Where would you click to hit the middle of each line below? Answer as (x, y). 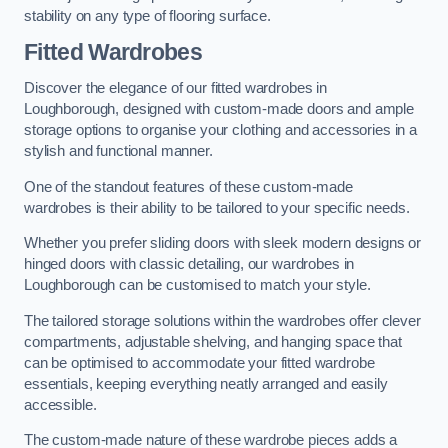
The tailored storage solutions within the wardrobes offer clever (222, 320)
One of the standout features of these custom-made (188, 186)
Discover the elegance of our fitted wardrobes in (176, 88)
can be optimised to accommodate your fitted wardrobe (199, 362)
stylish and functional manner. (118, 151)
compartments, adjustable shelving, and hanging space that (213, 341)
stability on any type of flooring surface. (147, 15)
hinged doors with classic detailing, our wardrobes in (189, 264)
